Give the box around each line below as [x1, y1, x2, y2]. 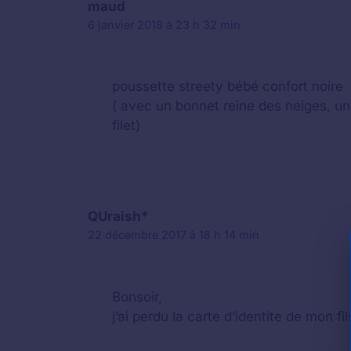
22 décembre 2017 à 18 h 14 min [88, 228, 259, 241]
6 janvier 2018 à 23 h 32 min [88, 17, 241, 31]
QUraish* [88, 208, 149, 224]
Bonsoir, [112, 288, 162, 305]
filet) [112, 118, 140, 133]
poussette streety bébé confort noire [112, 78, 343, 94]
